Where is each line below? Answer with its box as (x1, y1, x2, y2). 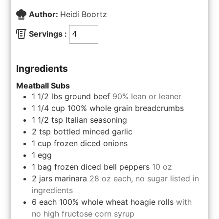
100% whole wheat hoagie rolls (59, 197, 174, 207)
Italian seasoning (66, 114, 128, 125)
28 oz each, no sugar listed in (89, 173, 199, 183)
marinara (55, 173, 88, 183)
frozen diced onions (54, 138, 128, 148)
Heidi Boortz (60, 9, 108, 19)
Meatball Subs (16, 80, 70, 90)
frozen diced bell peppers (54, 161, 150, 172)
